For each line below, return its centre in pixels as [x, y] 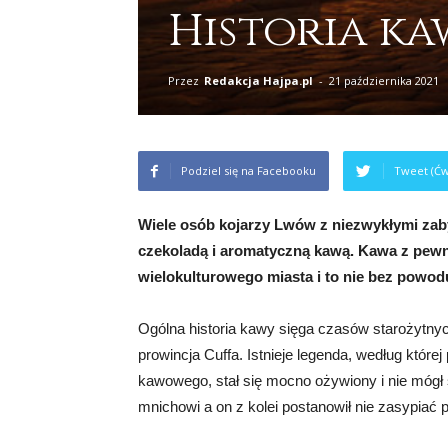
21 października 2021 [384, 80]
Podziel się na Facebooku [248, 170]
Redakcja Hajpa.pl [258, 80]
